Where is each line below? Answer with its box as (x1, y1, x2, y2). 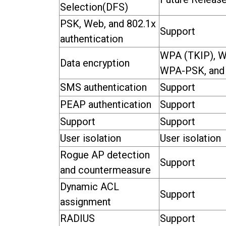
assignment (60, 195, 111, 208)
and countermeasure (60, 163, 151, 176)
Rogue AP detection (60, 148, 150, 161)
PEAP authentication (60, 98, 151, 110)
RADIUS (60, 212, 95, 224)
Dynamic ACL (60, 180, 119, 193)
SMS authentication (60, 81, 147, 93)
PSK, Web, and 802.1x (60, 17, 156, 30)
